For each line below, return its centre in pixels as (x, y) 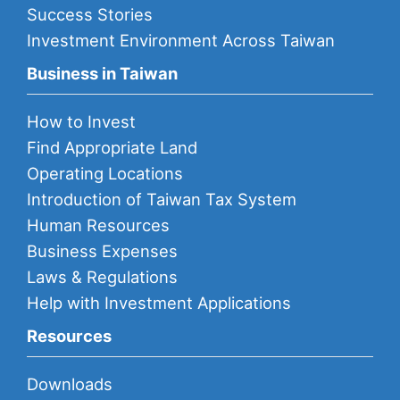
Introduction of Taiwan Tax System (162, 200)
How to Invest (81, 122)
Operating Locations (105, 174)
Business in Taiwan (102, 74)
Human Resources (98, 225)
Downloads (70, 384)
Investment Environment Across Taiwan (181, 41)
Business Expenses (102, 251)
